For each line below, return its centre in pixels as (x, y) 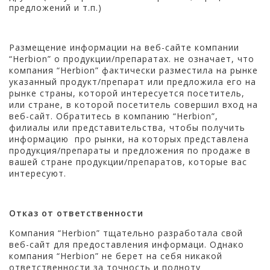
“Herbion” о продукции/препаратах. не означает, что (132, 58)
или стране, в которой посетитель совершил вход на (133, 104)
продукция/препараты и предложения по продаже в (130, 150)
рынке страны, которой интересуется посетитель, (127, 93)
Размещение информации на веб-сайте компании (124, 47)
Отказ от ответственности (76, 213)
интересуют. (38, 173)
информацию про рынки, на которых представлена (129, 139)
